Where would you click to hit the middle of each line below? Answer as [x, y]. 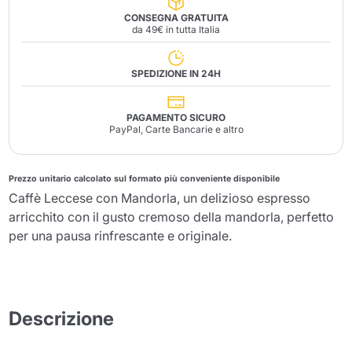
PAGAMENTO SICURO [176, 117]
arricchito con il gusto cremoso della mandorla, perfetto [172, 217]
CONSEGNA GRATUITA [176, 18]
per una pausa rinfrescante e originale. [121, 236]
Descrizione [62, 319]
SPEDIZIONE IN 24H [176, 73]
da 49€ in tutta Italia [176, 29]
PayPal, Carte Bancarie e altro [176, 129]
